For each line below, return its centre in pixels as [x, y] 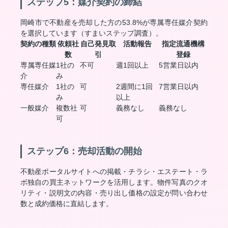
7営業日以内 [179, 87]
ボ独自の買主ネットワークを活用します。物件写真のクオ [114, 182]
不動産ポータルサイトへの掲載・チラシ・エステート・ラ [114, 172]
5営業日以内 [179, 65]
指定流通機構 [183, 44]
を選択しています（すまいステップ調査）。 [92, 33]
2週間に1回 [134, 87]
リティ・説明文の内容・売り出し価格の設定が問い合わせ [114, 193]
